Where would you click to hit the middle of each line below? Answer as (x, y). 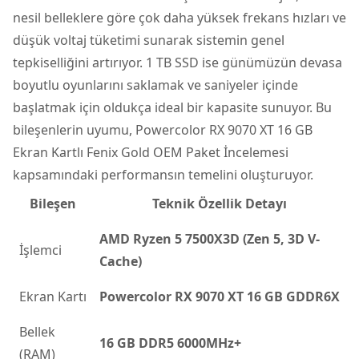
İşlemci (40, 250)
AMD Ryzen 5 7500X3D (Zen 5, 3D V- (210, 238)
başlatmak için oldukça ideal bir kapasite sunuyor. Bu (172, 107)
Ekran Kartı (53, 296)
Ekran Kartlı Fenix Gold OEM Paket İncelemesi (151, 152)
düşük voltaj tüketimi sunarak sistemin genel (149, 40)
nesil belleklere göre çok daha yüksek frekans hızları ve (179, 17)
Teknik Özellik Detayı (220, 203)
